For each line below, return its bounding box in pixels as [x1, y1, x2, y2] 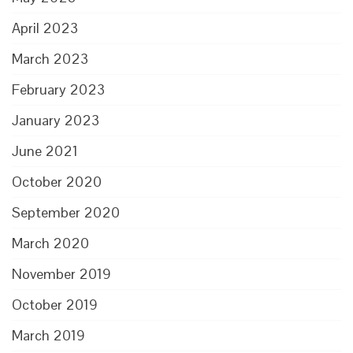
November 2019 [12, 264, 111, 283]
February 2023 [12, 80, 105, 98]
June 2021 [12, 141, 78, 160]
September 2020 [12, 203, 120, 221]
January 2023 [12, 110, 99, 129]
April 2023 [12, 18, 78, 37]
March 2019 [12, 325, 85, 344]
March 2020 [12, 233, 89, 252]
